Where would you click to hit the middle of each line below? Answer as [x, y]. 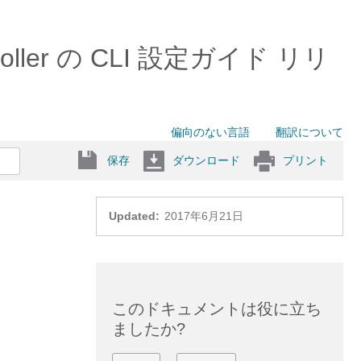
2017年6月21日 [203, 216]
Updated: [134, 216]
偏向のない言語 [210, 132]
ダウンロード [206, 160]
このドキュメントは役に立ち [216, 309]
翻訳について [309, 132]
